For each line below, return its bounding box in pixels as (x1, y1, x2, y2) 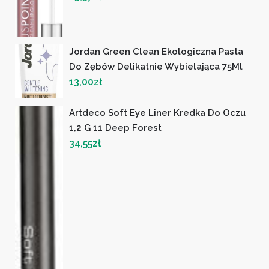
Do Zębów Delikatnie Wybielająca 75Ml (69, 61, 243, 73)
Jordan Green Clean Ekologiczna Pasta (69, 46, 243, 58)
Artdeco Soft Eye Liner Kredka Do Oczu (69, 107, 246, 119)
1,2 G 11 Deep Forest (69, 122, 162, 134)
